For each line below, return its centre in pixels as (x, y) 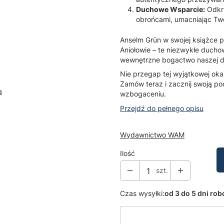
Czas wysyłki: (142, 193)
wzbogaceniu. (143, 94)
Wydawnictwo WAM (152, 135)
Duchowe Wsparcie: (170, 9)
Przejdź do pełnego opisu (162, 108)
